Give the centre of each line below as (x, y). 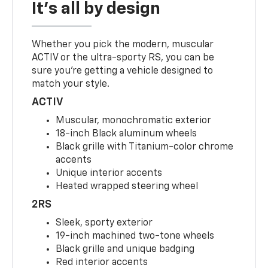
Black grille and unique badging (125, 250)
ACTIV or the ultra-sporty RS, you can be (123, 58)
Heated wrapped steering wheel (127, 187)
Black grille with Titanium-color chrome (145, 147)
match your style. (71, 85)
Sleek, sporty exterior (104, 223)
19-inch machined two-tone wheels (135, 237)
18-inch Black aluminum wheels (127, 134)
